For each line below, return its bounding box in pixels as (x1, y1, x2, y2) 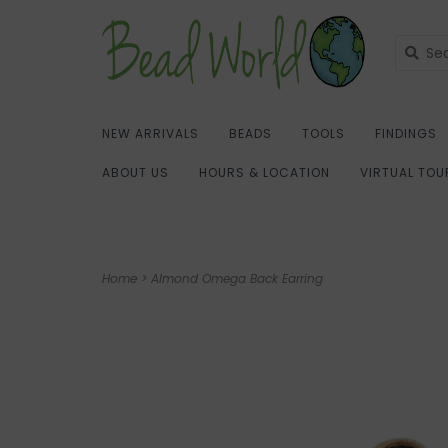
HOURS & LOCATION (199, 164, 330, 181)
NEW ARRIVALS (102, 125, 199, 142)
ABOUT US (102, 164, 169, 181)
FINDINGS (375, 125, 437, 142)
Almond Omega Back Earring (151, 270, 323, 287)
